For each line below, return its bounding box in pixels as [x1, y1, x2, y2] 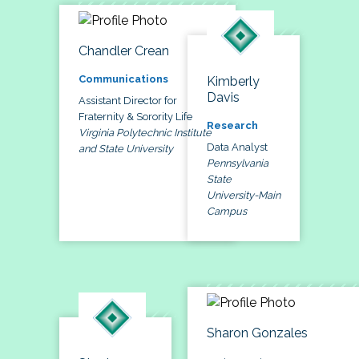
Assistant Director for [79, 95, 177, 107]
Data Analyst [207, 141, 268, 154]
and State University [79, 143, 173, 155]
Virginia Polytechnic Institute [79, 127, 212, 139]
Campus [207, 205, 247, 218]
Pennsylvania [207, 157, 268, 170]
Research [207, 119, 258, 132]
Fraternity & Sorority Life [79, 111, 192, 123]
